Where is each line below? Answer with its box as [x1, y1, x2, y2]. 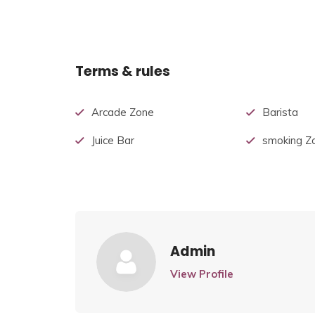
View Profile [170, 267, 233, 281]
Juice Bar [91, 134, 134, 148]
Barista [262, 105, 299, 120]
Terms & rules [75, 62, 170, 82]
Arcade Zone [91, 105, 154, 120]
